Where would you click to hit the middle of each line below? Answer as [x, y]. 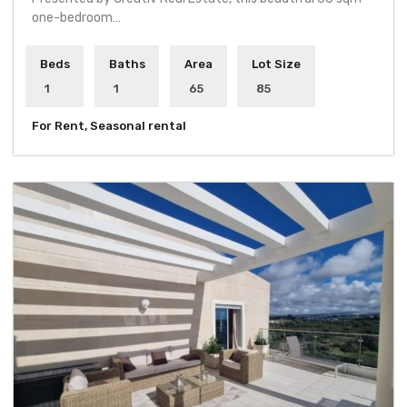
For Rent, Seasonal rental [109, 125]
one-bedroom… [76, 17]
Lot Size [276, 65]
